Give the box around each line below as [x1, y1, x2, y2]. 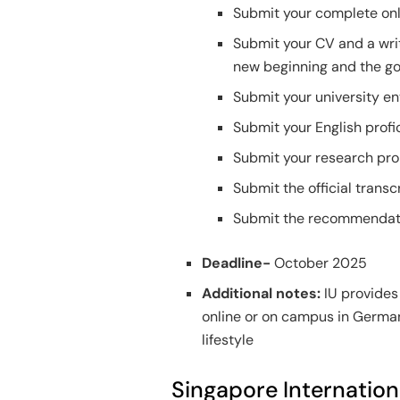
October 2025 [274, 253, 368, 272]
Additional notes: [202, 283, 321, 303]
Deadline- [202, 253, 275, 272]
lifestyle [202, 329, 254, 349]
